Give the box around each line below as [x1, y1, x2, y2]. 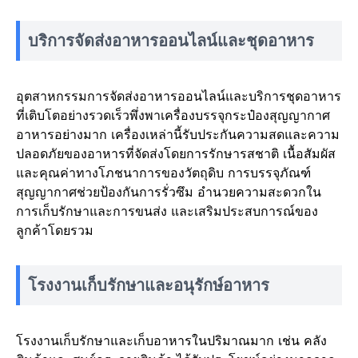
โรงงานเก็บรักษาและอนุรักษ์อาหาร [28, 276, 269, 295]
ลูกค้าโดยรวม [16, 222, 93, 238]
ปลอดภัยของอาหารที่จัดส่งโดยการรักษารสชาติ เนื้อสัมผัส [16, 145, 336, 161]
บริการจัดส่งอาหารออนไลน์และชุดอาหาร [28, 31, 314, 50]
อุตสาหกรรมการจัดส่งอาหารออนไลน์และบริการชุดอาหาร [16, 88, 341, 104]
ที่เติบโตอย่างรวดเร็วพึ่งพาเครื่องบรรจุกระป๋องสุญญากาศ [16, 107, 330, 123]
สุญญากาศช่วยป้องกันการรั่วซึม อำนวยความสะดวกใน [16, 184, 321, 200]
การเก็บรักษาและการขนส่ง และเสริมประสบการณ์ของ [16, 203, 318, 219]
